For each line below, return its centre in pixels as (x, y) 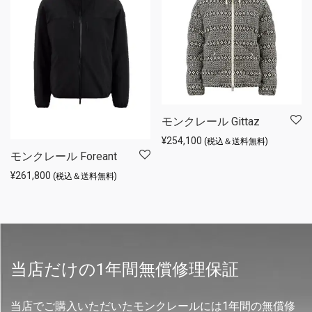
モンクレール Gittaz (211, 122)
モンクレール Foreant (64, 156)
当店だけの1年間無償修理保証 (125, 270)
